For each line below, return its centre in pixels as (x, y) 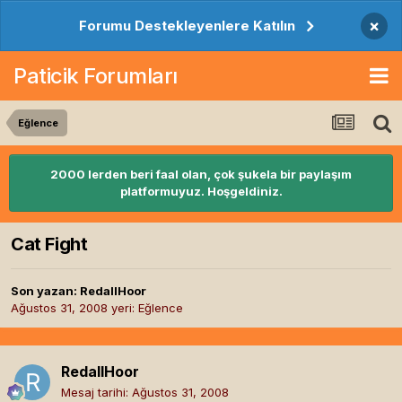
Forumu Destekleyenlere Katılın (187, 26)
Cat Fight (49, 245)
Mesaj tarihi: (96, 393)
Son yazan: (45, 291)
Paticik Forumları (96, 75)
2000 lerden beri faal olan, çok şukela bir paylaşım (201, 174)
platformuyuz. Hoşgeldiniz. (201, 191)
